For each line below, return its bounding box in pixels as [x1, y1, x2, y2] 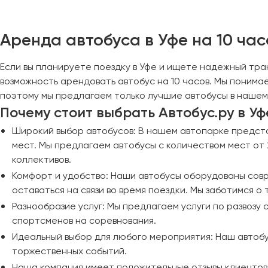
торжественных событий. [12, 245, 127, 257]
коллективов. [12, 154, 74, 165]
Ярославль [157, 77, 200, 87]
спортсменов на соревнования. [12, 215, 159, 226]
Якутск [157, 45, 184, 54]
